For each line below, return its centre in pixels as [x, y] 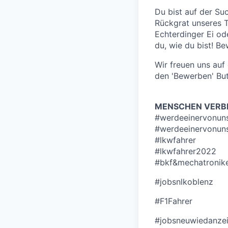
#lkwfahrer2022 [186, 151]
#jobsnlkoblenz [184, 182]
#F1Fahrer [174, 201]
